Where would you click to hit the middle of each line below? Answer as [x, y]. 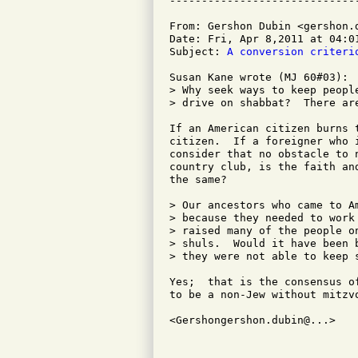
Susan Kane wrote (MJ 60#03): [259, 77]
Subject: [198, 52]
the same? [201, 179]
